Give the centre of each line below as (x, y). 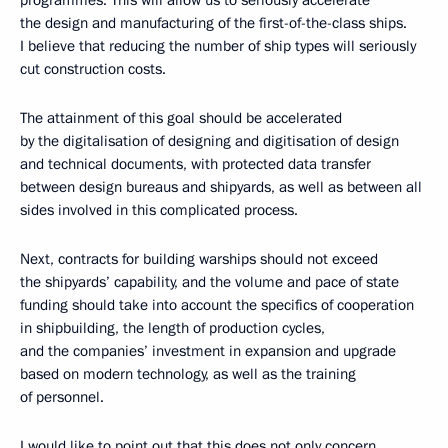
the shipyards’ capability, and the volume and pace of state (209, 282)
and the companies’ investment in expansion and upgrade (208, 351)
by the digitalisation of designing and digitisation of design (209, 141)
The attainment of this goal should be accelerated (181, 118)
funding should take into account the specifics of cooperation (217, 305)
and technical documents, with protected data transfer (195, 164)
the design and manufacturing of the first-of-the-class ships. (213, 23)
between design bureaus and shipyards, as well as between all (221, 187)
